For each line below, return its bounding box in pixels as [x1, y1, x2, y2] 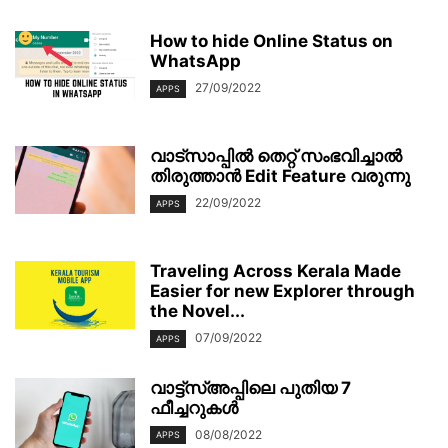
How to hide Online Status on [150, 31, 393, 52]
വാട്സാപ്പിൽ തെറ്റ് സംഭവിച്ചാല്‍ [150, 146, 402, 167]
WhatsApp [150, 51, 241, 72]
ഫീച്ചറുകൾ [150, 397, 238, 418]
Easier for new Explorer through [150, 281, 415, 302]
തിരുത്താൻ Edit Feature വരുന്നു [150, 166, 410, 187]
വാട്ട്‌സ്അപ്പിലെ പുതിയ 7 [150, 377, 351, 398]
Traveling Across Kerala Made [150, 261, 401, 282]
